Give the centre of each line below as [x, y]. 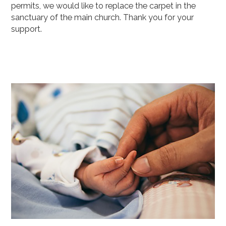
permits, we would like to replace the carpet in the [104, 6]
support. [27, 29]
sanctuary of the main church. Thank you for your [103, 18]
